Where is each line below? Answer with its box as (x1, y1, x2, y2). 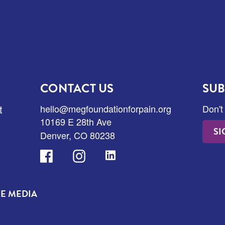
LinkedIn (105, 149, 140, 162)
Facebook (40, 149, 79, 162)
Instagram (72, 149, 113, 162)
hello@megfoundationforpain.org (40, 101, 172, 115)
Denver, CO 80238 (40, 128, 116, 142)
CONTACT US (40, 79, 114, 97)
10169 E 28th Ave (40, 115, 112, 128)
